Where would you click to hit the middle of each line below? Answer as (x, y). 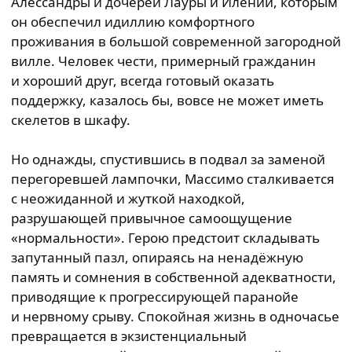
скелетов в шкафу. (71, 120)
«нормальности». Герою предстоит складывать (165, 238)
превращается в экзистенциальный (129, 336)
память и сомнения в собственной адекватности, (174, 277)
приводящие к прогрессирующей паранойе (155, 297)
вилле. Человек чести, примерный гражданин (163, 61)
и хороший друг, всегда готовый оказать (143, 81)
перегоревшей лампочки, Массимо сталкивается (173, 179)
